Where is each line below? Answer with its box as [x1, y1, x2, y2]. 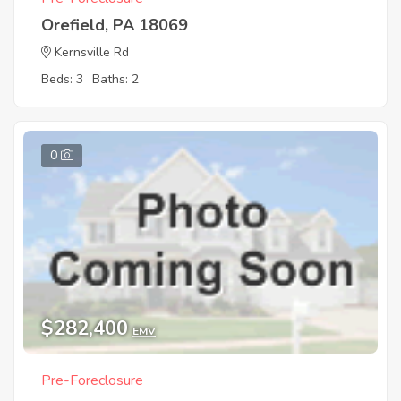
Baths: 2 [92, 70, 139, 88]
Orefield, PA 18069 [41, 13, 188, 36]
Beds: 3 [41, 70, 83, 88]
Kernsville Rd [55, 43, 129, 61]
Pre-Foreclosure [41, 371, 143, 391]
